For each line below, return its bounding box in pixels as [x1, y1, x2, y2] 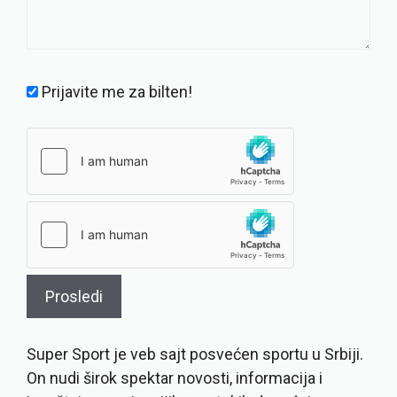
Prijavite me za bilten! [38, 82, 192, 102]
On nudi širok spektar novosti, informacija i [27, 369, 323, 388]
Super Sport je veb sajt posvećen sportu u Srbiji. [27, 345, 363, 364]
